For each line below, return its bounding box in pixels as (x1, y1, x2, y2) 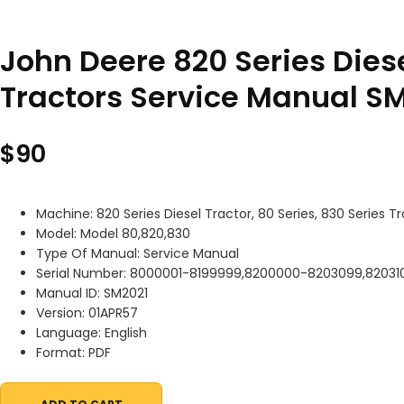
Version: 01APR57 (36, 304, 138, 323)
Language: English (36, 324, 147, 343)
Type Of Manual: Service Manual (36, 244, 239, 263)
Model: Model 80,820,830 (36, 225, 190, 243)
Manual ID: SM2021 (36, 284, 148, 303)
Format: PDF (36, 344, 111, 363)
